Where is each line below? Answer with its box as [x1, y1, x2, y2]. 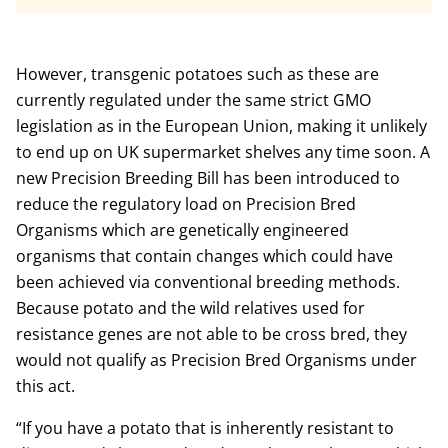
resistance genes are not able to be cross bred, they [16, 323, 407, 345]
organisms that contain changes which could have [16, 245, 393, 267]
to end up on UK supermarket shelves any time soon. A [16, 141, 430, 163]
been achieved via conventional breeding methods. [16, 271, 400, 293]
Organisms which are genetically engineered [16, 219, 349, 241]
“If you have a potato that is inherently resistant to [16, 417, 394, 439]
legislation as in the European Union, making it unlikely [16, 115, 427, 137]
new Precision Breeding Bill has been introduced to [16, 167, 400, 189]
